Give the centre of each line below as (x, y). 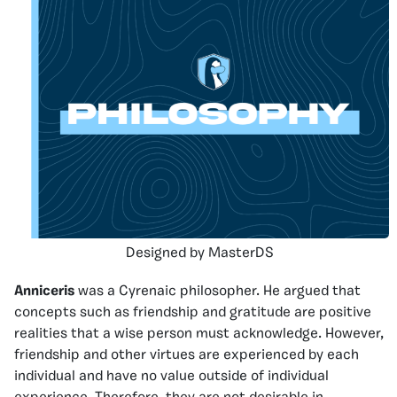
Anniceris (46, 291)
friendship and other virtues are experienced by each (187, 355)
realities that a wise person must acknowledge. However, (199, 334)
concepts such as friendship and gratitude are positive (193, 312)
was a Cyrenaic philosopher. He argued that (219, 291)
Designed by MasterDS (199, 253)
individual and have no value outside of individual (171, 376)
